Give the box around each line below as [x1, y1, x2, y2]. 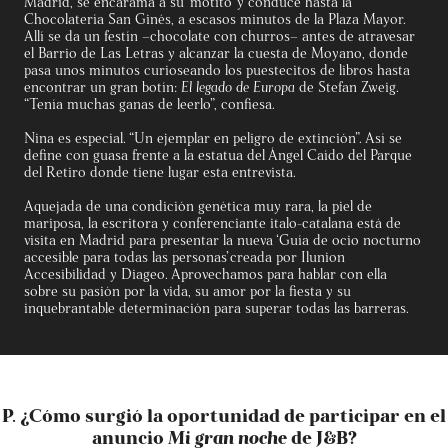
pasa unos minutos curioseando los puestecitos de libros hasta [24, 59, 410, 78]
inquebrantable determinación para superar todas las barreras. [24, 297, 409, 316]
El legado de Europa [177, 76, 295, 95]
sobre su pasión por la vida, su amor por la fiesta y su [24, 280, 351, 299]
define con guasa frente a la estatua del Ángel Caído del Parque [24, 144, 412, 163]
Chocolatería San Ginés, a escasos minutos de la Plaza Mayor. [24, 8, 406, 27]
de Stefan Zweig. [295, 76, 399, 95]
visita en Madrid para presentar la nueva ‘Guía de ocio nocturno [24, 229, 421, 248]
